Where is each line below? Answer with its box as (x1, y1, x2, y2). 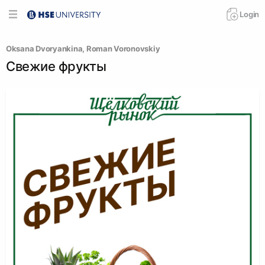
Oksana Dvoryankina (6, 44, 83, 53)
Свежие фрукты (6, 59, 106, 74)
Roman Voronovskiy (86, 44, 160, 53)
